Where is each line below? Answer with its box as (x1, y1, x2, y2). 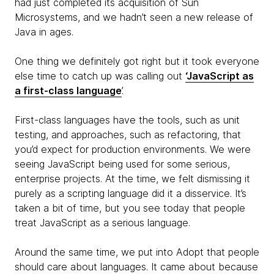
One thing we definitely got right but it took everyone (15, 55, 259, 67)
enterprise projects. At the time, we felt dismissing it (15, 172, 250, 185)
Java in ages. (15, 26, 73, 38)
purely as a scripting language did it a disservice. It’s (15, 187, 246, 199)
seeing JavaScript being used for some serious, (15, 158, 230, 170)
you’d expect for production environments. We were (15, 143, 251, 155)
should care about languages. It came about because (15, 261, 258, 273)
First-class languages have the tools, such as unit (15, 114, 240, 126)
